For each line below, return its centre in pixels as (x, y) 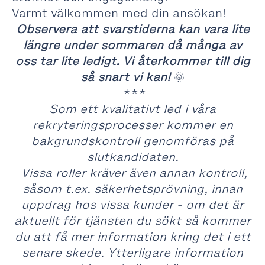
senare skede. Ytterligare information (132, 253)
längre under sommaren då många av (132, 45)
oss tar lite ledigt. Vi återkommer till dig (132, 61)
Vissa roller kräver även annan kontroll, (132, 173)
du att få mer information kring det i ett (132, 237)
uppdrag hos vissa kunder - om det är (132, 205)
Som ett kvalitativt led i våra (132, 109)
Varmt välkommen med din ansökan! (119, 13)
